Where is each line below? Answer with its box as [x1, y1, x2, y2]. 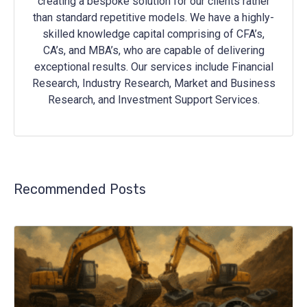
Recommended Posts [14, 180, 146, 197]
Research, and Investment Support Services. [47, 93, 260, 106]
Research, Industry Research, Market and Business [32, 76, 275, 90]
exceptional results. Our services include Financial [34, 60, 273, 73]
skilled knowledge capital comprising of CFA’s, [42, 27, 265, 40]
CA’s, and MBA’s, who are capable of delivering [42, 43, 265, 57]
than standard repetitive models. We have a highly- [33, 10, 274, 24]
